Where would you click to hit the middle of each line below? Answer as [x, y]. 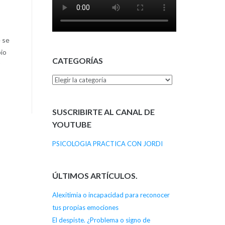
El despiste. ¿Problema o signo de [101, 220]
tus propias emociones [85, 207]
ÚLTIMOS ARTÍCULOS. [95, 175]
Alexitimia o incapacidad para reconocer [111, 195]
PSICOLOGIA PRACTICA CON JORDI [107, 144]
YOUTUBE [72, 124]
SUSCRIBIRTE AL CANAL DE [103, 111]
